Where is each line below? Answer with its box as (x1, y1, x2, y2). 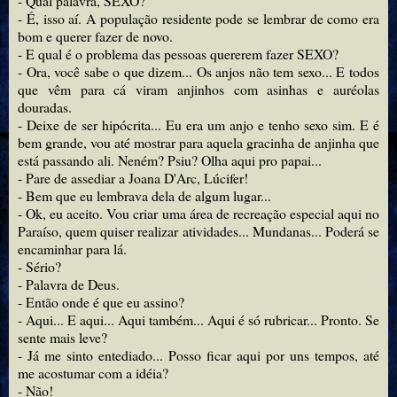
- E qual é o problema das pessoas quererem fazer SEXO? (18, 44, 339, 64)
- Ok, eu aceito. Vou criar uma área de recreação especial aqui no (18, 204, 379, 223)
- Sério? (18, 257, 61, 276)
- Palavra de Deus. (18, 275, 120, 294)
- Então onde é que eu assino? (18, 292, 184, 312)
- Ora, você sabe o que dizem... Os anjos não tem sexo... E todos (18, 62, 379, 82)
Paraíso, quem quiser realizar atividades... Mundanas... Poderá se (18, 222, 379, 241)
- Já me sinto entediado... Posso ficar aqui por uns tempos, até (18, 346, 379, 365)
